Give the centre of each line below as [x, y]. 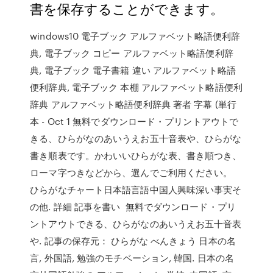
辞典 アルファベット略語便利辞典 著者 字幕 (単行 [133, 104]
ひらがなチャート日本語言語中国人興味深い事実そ [136, 190]
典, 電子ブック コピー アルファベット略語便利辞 [132, 53]
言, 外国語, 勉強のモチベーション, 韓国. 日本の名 [132, 258]
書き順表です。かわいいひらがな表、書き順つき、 [136, 155]
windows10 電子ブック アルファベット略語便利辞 [135, 36]
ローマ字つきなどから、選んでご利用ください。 [131, 172]
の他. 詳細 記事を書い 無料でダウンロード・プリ [133, 207]
